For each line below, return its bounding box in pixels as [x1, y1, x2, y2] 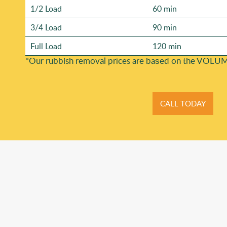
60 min [153, 3, 177, 15]
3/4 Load [30, 22, 62, 33]
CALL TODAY [160, 98, 206, 109]
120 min [153, 41, 181, 52]
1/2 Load [30, 3, 62, 15]
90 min [153, 22, 177, 33]
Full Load [30, 41, 62, 52]
